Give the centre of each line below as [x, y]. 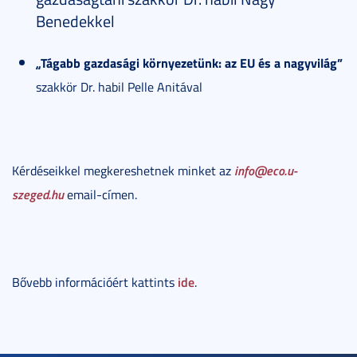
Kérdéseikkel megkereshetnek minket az [123, 171]
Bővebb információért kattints [95, 282]
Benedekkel [75, 21]
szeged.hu [38, 194]
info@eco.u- [266, 170]
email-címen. [100, 194]
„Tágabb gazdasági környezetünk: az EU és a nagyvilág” [189, 63]
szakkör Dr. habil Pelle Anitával [119, 87]
